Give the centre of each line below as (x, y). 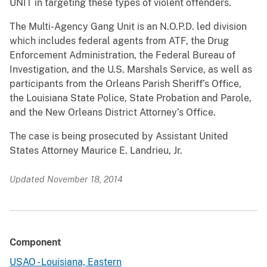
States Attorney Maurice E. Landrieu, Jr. (96, 151)
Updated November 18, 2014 (66, 179)
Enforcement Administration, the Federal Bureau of (122, 55)
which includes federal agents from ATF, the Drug (119, 41)
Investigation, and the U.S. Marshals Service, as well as (131, 70)
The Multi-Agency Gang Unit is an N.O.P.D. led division (128, 27)
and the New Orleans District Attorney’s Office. (113, 113)
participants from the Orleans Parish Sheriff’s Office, (125, 84)
